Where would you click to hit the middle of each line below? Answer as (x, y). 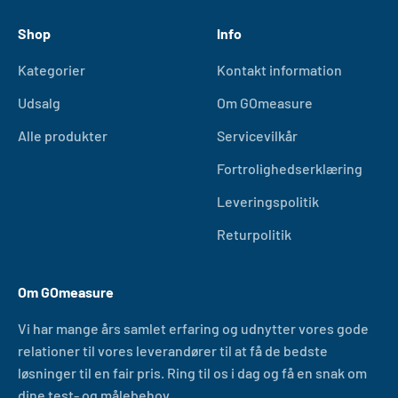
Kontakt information (279, 70)
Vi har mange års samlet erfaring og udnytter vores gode (193, 329)
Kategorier (52, 70)
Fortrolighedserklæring (290, 169)
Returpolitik (254, 235)
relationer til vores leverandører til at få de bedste (173, 351)
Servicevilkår (257, 136)
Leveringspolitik (268, 202)
